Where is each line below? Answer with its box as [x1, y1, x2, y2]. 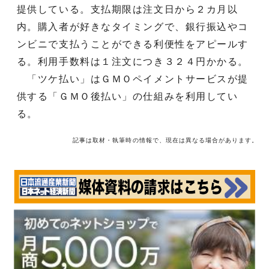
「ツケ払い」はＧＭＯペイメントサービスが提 [16, 73, 249, 84]
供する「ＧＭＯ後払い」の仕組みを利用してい [16, 91, 238, 101]
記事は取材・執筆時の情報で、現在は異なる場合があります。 [73, 136, 259, 144]
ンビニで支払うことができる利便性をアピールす [16, 38, 249, 49]
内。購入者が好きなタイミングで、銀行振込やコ [16, 21, 249, 32]
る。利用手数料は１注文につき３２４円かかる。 [16, 56, 249, 67]
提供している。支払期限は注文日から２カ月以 [16, 4, 238, 14]
